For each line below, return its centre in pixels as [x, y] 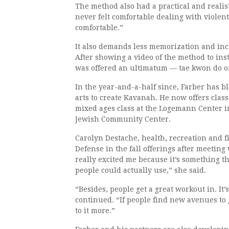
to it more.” [95, 210]
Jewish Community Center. [123, 119]
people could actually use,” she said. [141, 170]
